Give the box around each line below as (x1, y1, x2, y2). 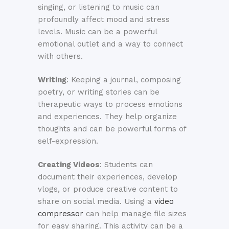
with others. (38, 52, 83, 61)
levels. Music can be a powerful (38, 27, 157, 37)
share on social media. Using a (38, 197, 154, 207)
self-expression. (38, 136, 98, 146)
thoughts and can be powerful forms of (38, 124, 186, 134)
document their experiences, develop (38, 172, 177, 182)
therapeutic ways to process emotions (38, 100, 182, 109)
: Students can (100, 160, 153, 170)
